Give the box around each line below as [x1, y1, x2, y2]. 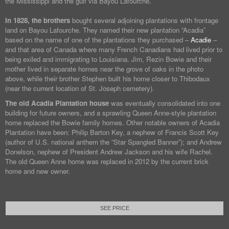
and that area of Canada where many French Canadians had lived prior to [5, 44, 222, 55]
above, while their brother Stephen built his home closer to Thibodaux [5, 74, 210, 84]
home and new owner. [5, 166, 70, 176]
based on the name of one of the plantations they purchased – [5, 35, 191, 45]
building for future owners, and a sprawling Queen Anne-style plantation [5, 108, 216, 118]
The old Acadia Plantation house [5, 98, 109, 108]
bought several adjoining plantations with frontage [72, 15, 218, 26]
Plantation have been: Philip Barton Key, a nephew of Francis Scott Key [5, 127, 219, 138]
